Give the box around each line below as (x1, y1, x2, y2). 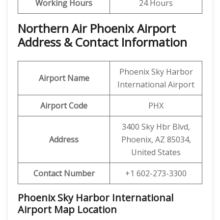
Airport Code (40, 100, 87, 111)
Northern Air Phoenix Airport (18, 20, 176, 36)
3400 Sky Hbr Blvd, (122, 121, 190, 132)
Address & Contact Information (18, 34, 187, 50)
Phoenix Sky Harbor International (18, 191, 173, 204)
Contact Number (33, 168, 95, 179)
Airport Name (38, 73, 89, 83)
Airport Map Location (18, 203, 117, 216)
